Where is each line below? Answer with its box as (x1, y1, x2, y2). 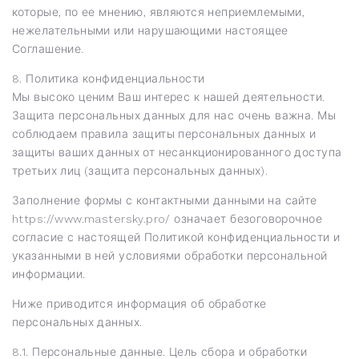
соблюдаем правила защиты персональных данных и (12, 127, 317, 140)
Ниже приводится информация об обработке (12, 296, 267, 310)
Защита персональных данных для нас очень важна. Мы (12, 108, 337, 122)
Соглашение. (12, 42, 84, 55)
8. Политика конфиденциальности (12, 71, 205, 85)
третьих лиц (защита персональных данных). (12, 163, 268, 177)
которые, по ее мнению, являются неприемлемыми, (12, 5, 305, 18)
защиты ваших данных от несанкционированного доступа (12, 145, 342, 159)
